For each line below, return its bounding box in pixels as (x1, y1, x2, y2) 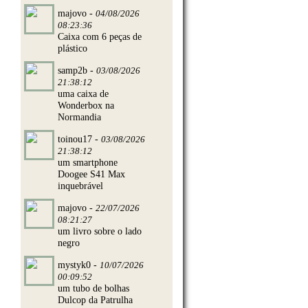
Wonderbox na (58, 99, 114, 111)
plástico (58, 42, 87, 54)
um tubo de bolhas (58, 282, 129, 294)
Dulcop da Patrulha (58, 294, 133, 305)
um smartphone (58, 156, 118, 168)
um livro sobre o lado (58, 225, 142, 236)
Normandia (58, 111, 101, 122)
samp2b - (58, 64, 96, 76)
